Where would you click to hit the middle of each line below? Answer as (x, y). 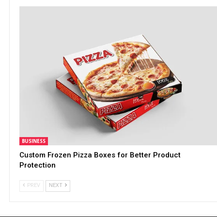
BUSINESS (33, 141)
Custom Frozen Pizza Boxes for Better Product (100, 155)
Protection (37, 165)
